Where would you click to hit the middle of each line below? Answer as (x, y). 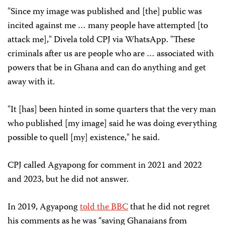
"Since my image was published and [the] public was (105, 12)
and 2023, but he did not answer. (69, 180)
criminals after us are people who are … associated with (111, 54)
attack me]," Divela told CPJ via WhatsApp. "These (101, 40)
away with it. (31, 83)
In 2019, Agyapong (44, 208)
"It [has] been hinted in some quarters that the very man (112, 110)
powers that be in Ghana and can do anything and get (107, 69)
